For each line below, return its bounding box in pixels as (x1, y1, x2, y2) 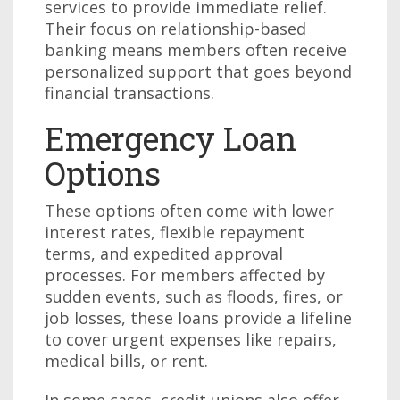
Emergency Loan (45, 117, 296, 160)
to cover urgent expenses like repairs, (45, 329, 337, 350)
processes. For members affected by (45, 264, 325, 286)
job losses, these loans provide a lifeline (45, 307, 352, 329)
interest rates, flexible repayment (45, 221, 304, 243)
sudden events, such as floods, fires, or (45, 286, 343, 307)
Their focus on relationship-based (45, 18, 306, 39)
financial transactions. (45, 82, 214, 104)
